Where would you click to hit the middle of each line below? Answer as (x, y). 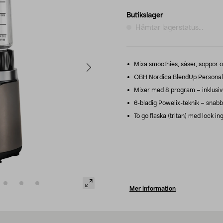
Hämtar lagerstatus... (169, 28)
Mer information (153, 188)
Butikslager (145, 15)
